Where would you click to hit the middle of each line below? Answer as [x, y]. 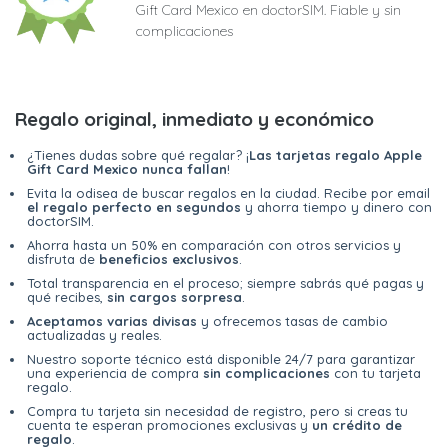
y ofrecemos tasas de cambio [292, 321]
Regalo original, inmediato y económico [194, 119]
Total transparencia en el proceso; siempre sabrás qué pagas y [225, 283]
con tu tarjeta [375, 373]
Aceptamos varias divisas [112, 321]
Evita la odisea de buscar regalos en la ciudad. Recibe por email [228, 193]
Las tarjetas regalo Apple [335, 155]
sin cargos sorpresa [174, 297]
